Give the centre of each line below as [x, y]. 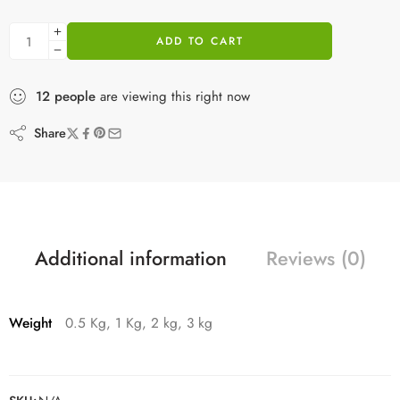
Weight [30, 323]
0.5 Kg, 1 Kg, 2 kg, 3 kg [139, 323]
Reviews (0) [316, 259]
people [75, 97]
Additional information [130, 259]
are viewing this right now [173, 97]
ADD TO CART [200, 42]
